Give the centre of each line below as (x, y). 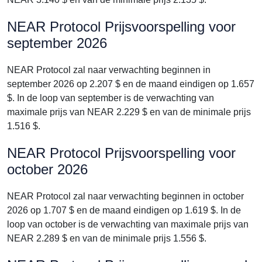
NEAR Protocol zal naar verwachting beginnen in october (125, 196)
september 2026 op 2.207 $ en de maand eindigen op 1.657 (131, 84)
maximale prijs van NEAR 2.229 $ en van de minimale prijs (129, 112)
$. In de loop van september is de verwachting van (111, 98)
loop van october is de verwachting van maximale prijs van (128, 224)
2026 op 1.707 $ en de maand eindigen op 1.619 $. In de (124, 210)
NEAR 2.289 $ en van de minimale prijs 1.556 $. (107, 238)
